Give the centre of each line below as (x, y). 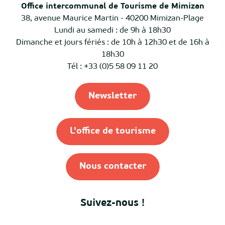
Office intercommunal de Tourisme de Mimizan (113, 7)
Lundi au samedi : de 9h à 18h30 (113, 31)
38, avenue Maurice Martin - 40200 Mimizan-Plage (113, 19)
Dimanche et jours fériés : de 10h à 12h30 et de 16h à (113, 43)
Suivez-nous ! (113, 203)
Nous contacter (113, 166)
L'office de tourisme (113, 131)
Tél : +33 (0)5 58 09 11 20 (113, 67)
